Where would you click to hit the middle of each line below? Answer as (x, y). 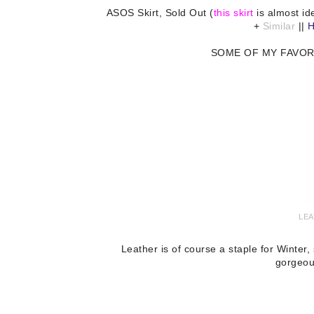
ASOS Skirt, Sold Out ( (160, 13)
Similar (279, 26)
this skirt (233, 13)
